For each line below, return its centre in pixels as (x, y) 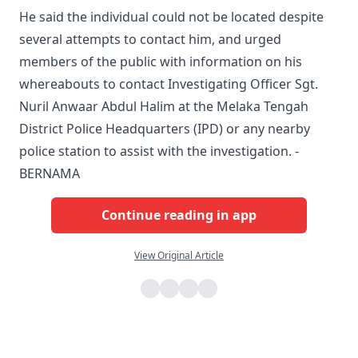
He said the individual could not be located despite (171, 16)
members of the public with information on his (161, 61)
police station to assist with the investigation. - (159, 151)
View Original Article (179, 255)
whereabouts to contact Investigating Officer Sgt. (169, 84)
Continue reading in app (179, 215)
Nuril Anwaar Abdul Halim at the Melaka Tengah (164, 106)
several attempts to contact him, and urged (150, 39)
